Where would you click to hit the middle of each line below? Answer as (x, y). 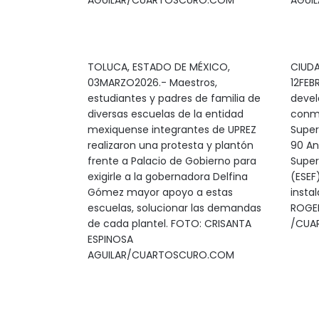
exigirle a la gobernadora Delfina (167, 177)
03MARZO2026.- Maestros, (152, 83)
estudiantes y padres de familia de (174, 98)
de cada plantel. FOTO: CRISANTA (169, 224)
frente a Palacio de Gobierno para (172, 161)
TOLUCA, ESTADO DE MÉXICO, (158, 67)
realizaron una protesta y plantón (170, 145)
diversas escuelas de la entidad (165, 114)
